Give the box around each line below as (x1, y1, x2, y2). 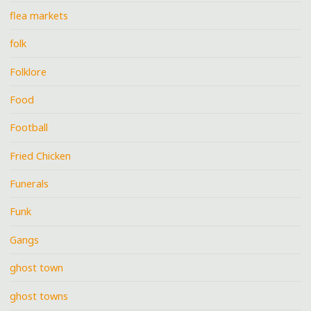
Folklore (10, 65, 47, 78)
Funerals (10, 177, 49, 191)
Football (10, 121, 49, 135)
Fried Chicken (10, 149, 72, 162)
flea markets (10, 8, 69, 22)
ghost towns (10, 289, 69, 303)
